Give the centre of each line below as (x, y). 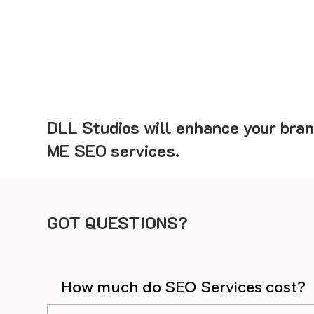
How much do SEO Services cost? (184, 286)
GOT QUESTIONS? (118, 222)
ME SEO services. (114, 150)
